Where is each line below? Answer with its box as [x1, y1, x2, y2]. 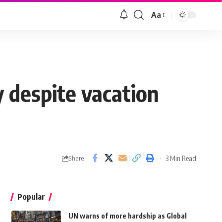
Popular [17, 192, 45, 202]
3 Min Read [166, 153, 196, 163]
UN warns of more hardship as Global [68, 212, 187, 221]
